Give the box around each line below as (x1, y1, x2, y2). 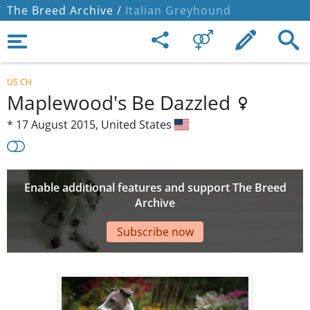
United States (101, 117, 174, 132)
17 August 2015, (16, 117, 101, 132)
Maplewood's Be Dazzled (7, 89, 235, 116)
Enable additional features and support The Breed (24, 180, 286, 196)
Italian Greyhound (122, 3, 231, 18)
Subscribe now (116, 224, 194, 239)
